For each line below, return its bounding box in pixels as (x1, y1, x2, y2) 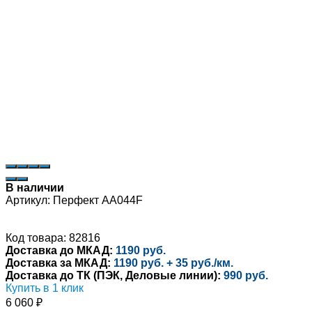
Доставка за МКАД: (6, 256, 111, 269)
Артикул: (6, 194, 50, 206)
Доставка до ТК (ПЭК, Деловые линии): (6, 269, 221, 281)
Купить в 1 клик (6, 281, 84, 294)
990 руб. (224, 269, 268, 281)
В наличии (6, 181, 64, 194)
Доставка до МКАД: (6, 244, 113, 256)
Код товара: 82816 (6, 231, 100, 244)
